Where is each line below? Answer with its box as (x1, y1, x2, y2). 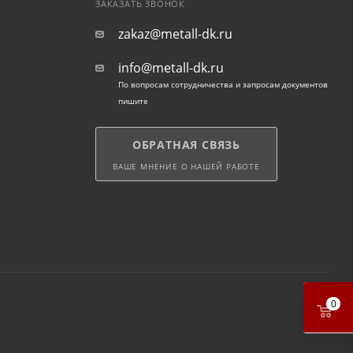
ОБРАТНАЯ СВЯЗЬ (132, 137, 240, 152)
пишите (117, 95, 148, 106)
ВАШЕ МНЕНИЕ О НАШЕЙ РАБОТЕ (112, 161, 260, 172)
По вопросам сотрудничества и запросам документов (117, 79, 328, 90)
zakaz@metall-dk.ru (117, 25, 232, 43)
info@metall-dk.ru (117, 59, 224, 76)
